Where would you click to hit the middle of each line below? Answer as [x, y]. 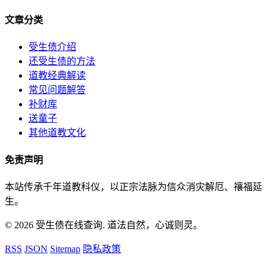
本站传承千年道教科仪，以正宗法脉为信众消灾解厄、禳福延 [133, 187]
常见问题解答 [57, 90]
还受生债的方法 [62, 61]
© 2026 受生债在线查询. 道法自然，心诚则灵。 [104, 225]
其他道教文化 [57, 133]
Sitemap [65, 249]
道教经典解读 [57, 76]
